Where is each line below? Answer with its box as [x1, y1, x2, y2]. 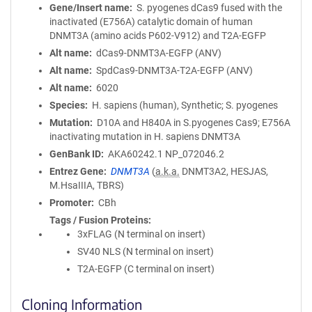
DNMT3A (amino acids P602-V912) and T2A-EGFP [49, 30, 266, 41]
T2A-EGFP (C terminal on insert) [77, 263, 214, 274]
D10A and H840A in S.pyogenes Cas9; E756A [96, 117, 290, 128]
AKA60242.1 [107, 148, 163, 159]
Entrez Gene [49, 166, 104, 177]
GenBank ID [49, 148, 101, 159]
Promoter [49, 197, 91, 208]
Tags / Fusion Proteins [49, 214, 148, 226]
